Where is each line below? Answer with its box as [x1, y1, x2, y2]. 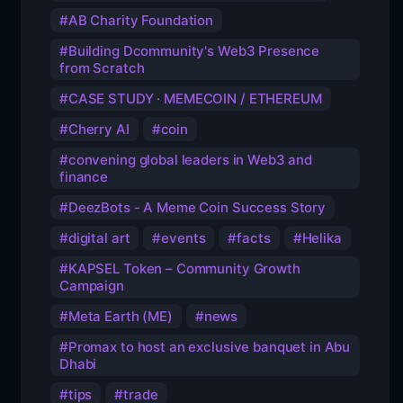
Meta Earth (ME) [67, 308, 173, 326]
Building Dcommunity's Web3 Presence [67, 42, 320, 60]
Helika [301, 229, 342, 247]
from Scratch [59, 59, 145, 77]
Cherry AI [67, 121, 130, 139]
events [161, 229, 206, 247]
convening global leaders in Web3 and [67, 151, 313, 169]
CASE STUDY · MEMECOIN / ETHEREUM [67, 90, 322, 108]
